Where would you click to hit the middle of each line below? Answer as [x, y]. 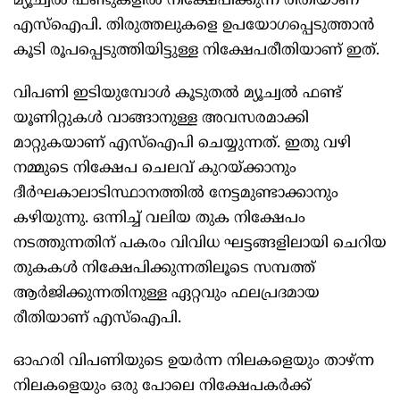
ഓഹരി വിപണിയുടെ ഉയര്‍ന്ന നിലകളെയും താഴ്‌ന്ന [194, 362]
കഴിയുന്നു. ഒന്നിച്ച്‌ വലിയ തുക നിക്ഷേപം [159, 219]
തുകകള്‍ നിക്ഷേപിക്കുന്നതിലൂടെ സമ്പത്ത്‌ [164, 269]
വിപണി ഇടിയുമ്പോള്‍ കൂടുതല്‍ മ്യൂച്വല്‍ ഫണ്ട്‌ [178, 94]
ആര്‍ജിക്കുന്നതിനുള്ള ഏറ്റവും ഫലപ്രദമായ [167, 294]
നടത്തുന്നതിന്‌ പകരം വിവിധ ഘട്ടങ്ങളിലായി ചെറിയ [200, 244]
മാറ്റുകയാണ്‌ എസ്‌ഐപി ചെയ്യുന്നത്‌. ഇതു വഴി [182, 144]
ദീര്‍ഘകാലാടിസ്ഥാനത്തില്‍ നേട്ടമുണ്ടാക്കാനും [176, 194]
